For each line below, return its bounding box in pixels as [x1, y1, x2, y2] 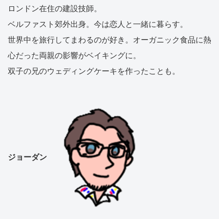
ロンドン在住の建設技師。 [8, 4, 102, 13]
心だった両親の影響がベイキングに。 [8, 51, 141, 60]
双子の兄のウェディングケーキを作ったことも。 [8, 66, 180, 75]
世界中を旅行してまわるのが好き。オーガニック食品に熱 [8, 35, 211, 44]
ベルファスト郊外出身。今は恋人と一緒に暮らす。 [8, 20, 188, 28]
